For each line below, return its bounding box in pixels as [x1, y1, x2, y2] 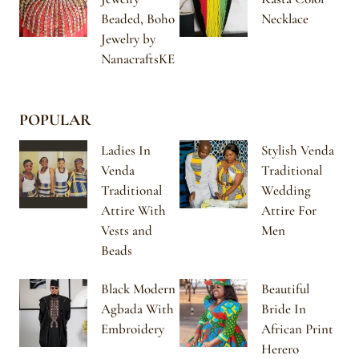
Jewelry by [101, 30, 155, 48]
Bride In [261, 300, 306, 317]
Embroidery [101, 320, 164, 337]
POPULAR [19, 110, 91, 130]
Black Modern [101, 280, 175, 297]
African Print [261, 320, 333, 337]
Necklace [261, 10, 309, 28]
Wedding [261, 181, 311, 199]
